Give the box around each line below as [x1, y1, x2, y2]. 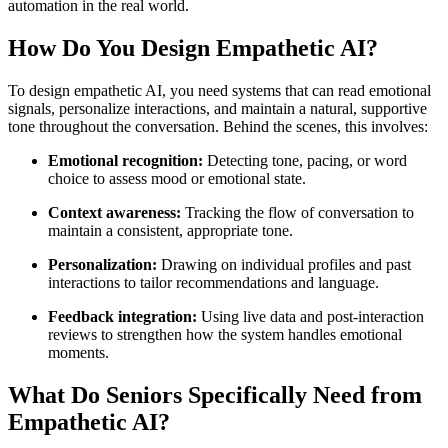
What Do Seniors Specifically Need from [8, 381, 422, 408]
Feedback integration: [48, 307, 197, 325]
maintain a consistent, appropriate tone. [48, 221, 293, 239]
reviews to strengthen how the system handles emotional [48, 325, 402, 343]
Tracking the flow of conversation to [181, 203, 414, 221]
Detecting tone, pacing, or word [203, 151, 407, 169]
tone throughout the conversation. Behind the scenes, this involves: [8, 117, 428, 135]
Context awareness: [48, 203, 181, 221]
